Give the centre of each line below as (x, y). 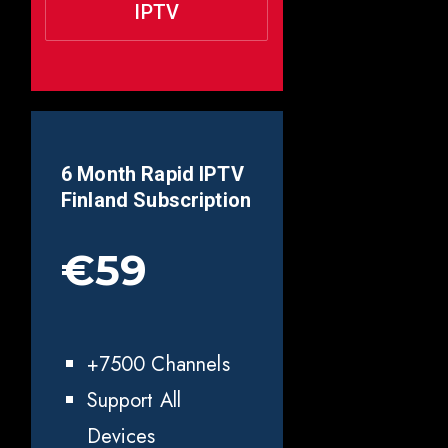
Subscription (192, 200)
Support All (134, 401)
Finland (97, 200)
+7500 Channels (158, 365)
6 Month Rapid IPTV (152, 174)
